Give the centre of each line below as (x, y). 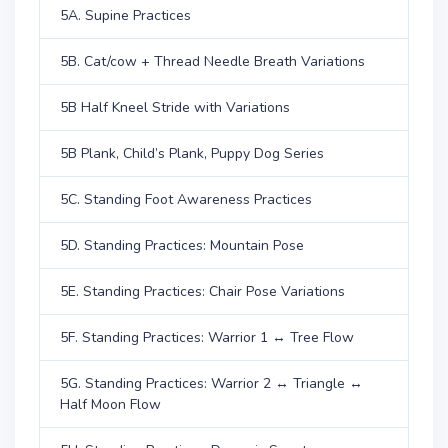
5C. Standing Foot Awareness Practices (186, 199)
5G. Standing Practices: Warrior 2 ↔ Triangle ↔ (211, 383)
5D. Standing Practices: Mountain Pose (182, 245)
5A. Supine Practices (125, 15)
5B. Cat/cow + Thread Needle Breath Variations (212, 61)
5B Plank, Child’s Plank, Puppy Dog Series (192, 153)
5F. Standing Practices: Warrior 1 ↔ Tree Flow (207, 337)
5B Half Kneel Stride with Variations (175, 107)
